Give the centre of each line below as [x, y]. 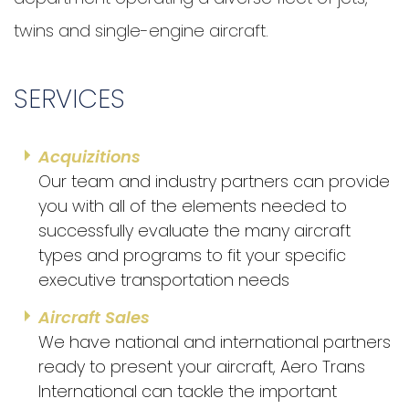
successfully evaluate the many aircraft [194, 231]
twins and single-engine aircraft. [141, 31]
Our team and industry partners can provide [214, 182]
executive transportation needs [164, 280]
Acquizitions [89, 157]
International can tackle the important [188, 392]
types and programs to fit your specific [192, 256]
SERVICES [69, 100]
